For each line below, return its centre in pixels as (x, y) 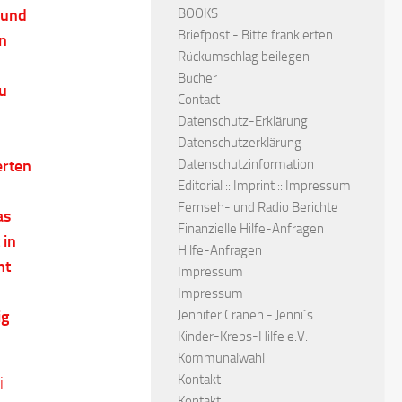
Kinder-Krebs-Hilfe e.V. (243, 336)
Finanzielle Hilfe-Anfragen (251, 229)
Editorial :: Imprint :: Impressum (264, 186)
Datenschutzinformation (246, 164)
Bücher (197, 78)
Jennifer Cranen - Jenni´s (245, 315)
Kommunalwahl (221, 358)
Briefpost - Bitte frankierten (255, 35)
